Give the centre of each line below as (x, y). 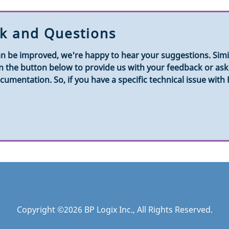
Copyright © (40, 209)
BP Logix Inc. (108, 209)
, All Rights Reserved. (173, 209)
